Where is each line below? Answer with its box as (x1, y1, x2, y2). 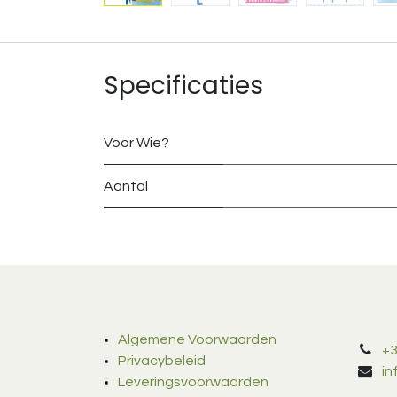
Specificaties (104, 68, 263, 104)
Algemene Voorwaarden (118, 332, 276, 347)
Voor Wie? (104, 136, 169, 151)
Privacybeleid (118, 354, 206, 369)
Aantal (104, 179, 148, 194)
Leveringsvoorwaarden (118, 375, 269, 390)
